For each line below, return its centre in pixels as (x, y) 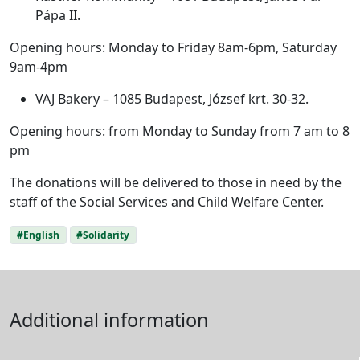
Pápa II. (58, 15)
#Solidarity (103, 235)
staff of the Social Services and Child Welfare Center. (167, 201)
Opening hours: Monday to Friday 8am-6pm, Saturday (173, 47)
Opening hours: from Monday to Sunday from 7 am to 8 (180, 131)
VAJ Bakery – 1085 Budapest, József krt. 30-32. (172, 98)
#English (38, 235)
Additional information (109, 319)
